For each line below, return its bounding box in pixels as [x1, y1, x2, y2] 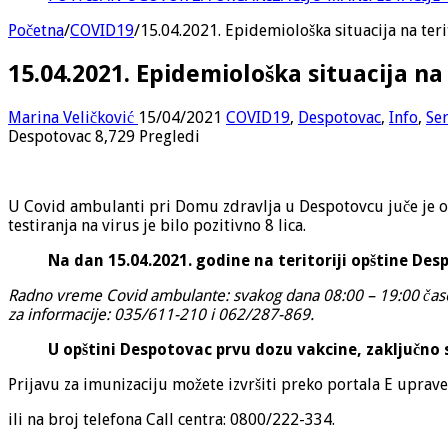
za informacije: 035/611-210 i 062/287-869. [8, 304, 314, 324]
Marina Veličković [8, 107, 138, 127]
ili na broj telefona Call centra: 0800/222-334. [8, 409, 335, 429]
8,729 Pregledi [95, 126, 200, 146]
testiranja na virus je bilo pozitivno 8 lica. [8, 215, 306, 235]
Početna [8, 20, 64, 40]
